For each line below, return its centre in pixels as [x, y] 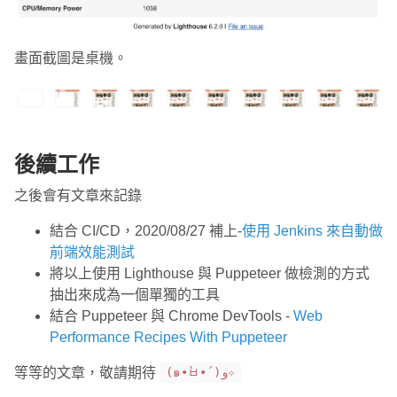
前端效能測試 [92, 252]
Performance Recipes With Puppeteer [168, 337]
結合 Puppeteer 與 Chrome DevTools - [171, 315]
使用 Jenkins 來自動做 [312, 230]
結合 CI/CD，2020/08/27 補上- [146, 230]
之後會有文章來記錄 [78, 195]
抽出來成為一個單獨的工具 [135, 294]
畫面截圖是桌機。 [71, 58]
